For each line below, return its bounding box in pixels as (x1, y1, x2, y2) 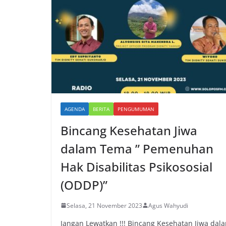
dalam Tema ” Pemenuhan (61, 140, 213, 157)
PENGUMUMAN (118, 105, 154, 112)
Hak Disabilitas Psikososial (61, 158, 212, 175)
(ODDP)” (61, 176, 107, 193)
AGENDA (65, 105, 85, 112)
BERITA (93, 105, 109, 112)
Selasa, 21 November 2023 (67, 201, 142, 210)
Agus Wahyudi (148, 201, 188, 210)
